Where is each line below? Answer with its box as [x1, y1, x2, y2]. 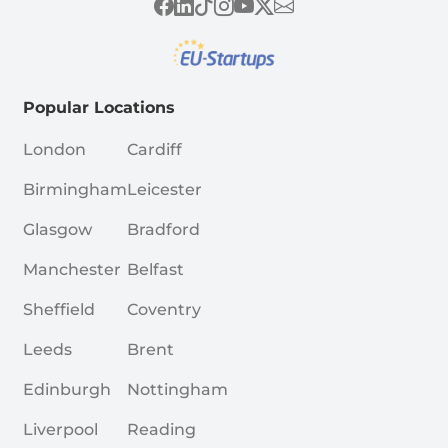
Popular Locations [22, 97, 175, 117]
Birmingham [22, 179, 127, 199]
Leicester [126, 179, 202, 199]
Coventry [126, 299, 201, 319]
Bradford [126, 219, 200, 239]
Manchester [22, 259, 121, 279]
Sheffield [22, 299, 95, 319]
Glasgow [22, 219, 92, 239]
